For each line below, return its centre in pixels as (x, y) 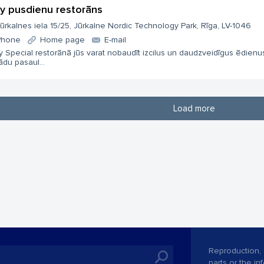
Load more (194, 108)
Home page (62, 40)
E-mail (115, 40)
